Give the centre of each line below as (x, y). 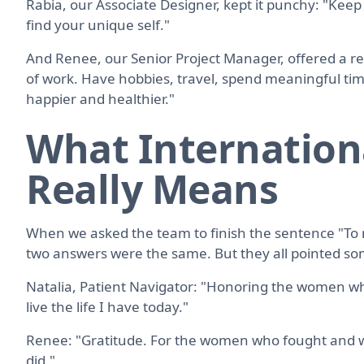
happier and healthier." (100, 98)
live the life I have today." (107, 306)
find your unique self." (98, 24)
